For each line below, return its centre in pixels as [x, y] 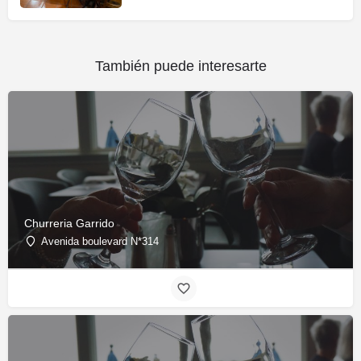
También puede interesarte [180, 66]
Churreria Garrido [69, 224]
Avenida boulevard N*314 [100, 242]
